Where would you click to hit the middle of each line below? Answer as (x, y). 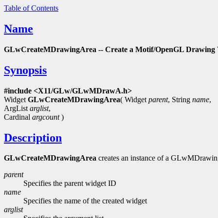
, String (180, 99)
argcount (46, 117)
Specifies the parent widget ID (70, 183)
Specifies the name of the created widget (85, 201)
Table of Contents (31, 8)
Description (33, 137)
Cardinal (18, 117)
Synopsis (25, 70)
